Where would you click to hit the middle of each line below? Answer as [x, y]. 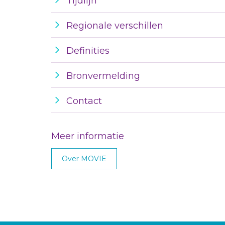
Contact [84, 101]
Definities [88, 50]
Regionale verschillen [115, 25]
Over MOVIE [84, 158]
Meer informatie [88, 136]
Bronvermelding [103, 76]
